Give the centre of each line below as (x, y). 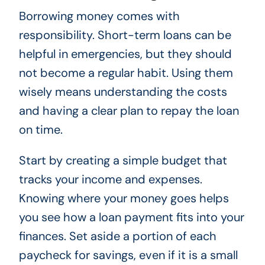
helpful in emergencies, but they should (125, 54)
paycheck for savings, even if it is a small (128, 255)
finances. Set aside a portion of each (117, 236)
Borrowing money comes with (99, 16)
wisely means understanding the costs (123, 92)
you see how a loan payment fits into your (131, 217)
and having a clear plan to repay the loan (129, 111)
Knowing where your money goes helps (124, 198)
